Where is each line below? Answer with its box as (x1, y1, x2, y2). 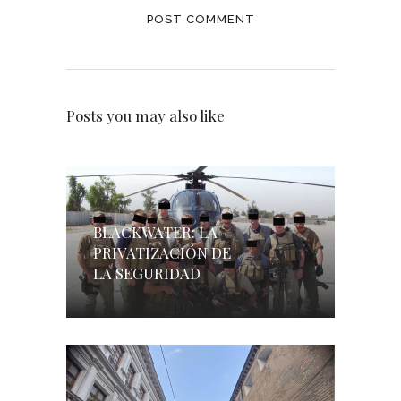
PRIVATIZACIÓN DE (93, 242, 231, 262)
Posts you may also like (66, 106, 225, 125)
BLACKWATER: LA (93, 221, 218, 242)
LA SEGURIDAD (93, 262, 200, 283)
